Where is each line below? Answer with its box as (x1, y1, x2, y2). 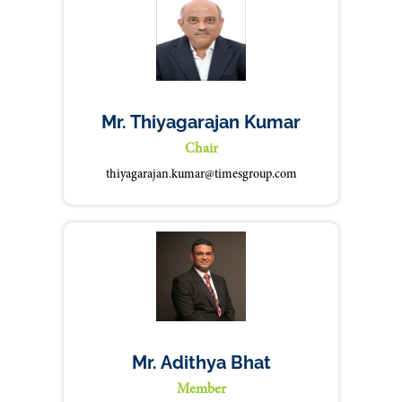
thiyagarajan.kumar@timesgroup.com (105, 169, 297, 181)
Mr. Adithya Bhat (131, 352, 271, 373)
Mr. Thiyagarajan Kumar (101, 111, 301, 133)
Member (176, 382, 226, 397)
